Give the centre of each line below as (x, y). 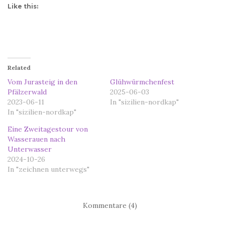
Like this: (23, 6)
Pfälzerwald (27, 92)
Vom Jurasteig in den (42, 82)
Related (19, 67)
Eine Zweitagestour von (48, 129)
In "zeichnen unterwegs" (48, 169)
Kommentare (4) (110, 205)
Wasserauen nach (36, 139)
